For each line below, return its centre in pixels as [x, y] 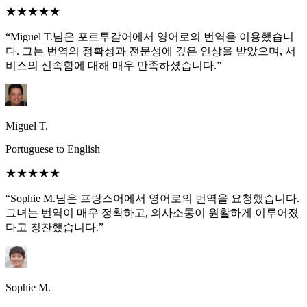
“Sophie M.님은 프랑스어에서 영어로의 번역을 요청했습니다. [152, 199]
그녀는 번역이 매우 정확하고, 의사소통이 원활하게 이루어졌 [152, 213]
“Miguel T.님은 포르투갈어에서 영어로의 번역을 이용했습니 [150, 37]
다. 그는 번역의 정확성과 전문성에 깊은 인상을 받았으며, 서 [151, 51]
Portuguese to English [53, 149]
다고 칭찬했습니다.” [54, 228]
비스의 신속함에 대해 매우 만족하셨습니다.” [113, 66]
